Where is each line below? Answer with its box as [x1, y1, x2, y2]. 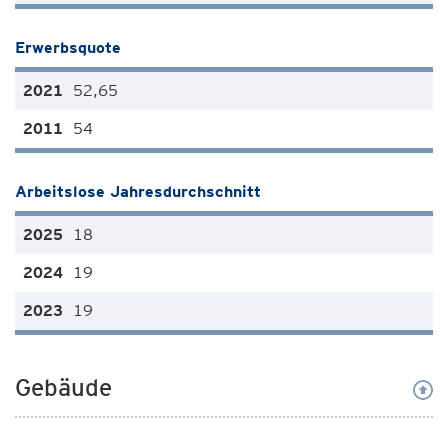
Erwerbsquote [15, 38, 121, 57]
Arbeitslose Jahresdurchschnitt [15, 182, 261, 201]
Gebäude [15, 373, 112, 402]
